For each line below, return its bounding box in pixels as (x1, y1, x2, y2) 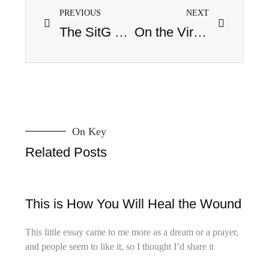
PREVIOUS (59, 7, 101, 17)
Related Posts (25, 144, 107, 160)
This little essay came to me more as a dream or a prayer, (25, 226, 239, 237)
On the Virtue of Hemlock (193, 24, 207, 40)
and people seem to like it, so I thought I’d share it (25, 241, 214, 252)
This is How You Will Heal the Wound (25, 196, 242, 211)
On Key (72, 125, 107, 138)
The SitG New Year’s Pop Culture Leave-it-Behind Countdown (115, 24, 128, 40)
